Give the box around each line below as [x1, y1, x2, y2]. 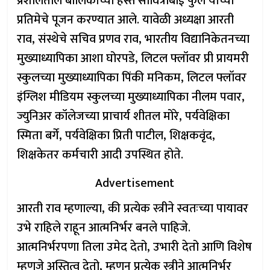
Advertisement [95, 173, 175, 193]
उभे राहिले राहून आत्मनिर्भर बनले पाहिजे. [17, 218, 191, 238]
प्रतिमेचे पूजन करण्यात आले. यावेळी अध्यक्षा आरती [17, 10, 234, 30]
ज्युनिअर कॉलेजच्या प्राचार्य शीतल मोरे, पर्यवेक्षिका [17, 106, 230, 127]
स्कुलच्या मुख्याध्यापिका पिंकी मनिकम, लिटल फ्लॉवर [17, 67, 247, 88]
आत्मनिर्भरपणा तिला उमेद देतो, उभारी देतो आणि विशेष [17, 237, 253, 257]
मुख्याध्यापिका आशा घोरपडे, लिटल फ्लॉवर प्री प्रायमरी [17, 48, 250, 69]
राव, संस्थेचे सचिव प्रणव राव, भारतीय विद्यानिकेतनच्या [17, 29, 250, 49]
